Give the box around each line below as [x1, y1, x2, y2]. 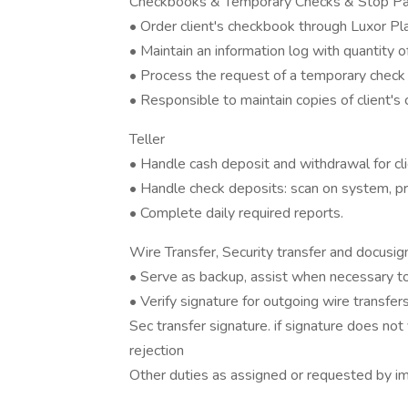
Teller [129, 129, 165, 149]
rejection [129, 341, 191, 361]
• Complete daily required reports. [129, 203, 347, 223]
